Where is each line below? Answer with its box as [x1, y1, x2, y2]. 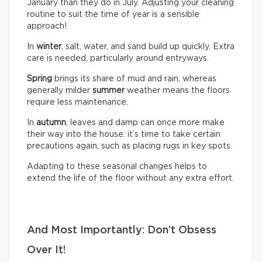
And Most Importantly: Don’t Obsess [27, 225, 216, 236]
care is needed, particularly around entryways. [27, 54, 209, 63]
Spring [27, 74, 52, 83]
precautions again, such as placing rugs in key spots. [27, 142, 232, 150]
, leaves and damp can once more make [66, 118, 225, 127]
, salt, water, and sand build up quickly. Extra [61, 42, 235, 51]
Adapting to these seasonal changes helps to [27, 162, 207, 171]
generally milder [27, 86, 92, 95]
